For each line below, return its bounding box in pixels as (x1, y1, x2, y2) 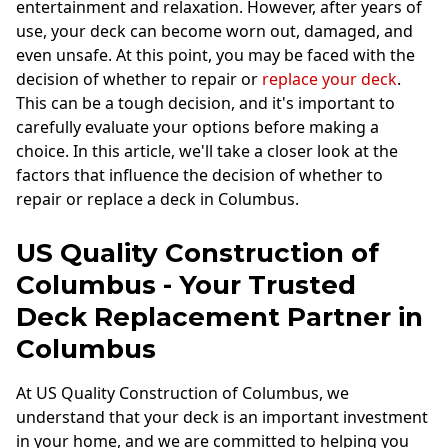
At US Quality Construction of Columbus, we (16, 382, 349, 405)
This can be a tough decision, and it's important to (16, 92, 395, 115)
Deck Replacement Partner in (16, 301, 423, 334)
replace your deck (262, 68, 397, 91)
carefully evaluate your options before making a (16, 116, 379, 139)
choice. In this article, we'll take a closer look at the (16, 140, 398, 163)
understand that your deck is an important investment (16, 406, 428, 429)
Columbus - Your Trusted (16, 269, 356, 302)
